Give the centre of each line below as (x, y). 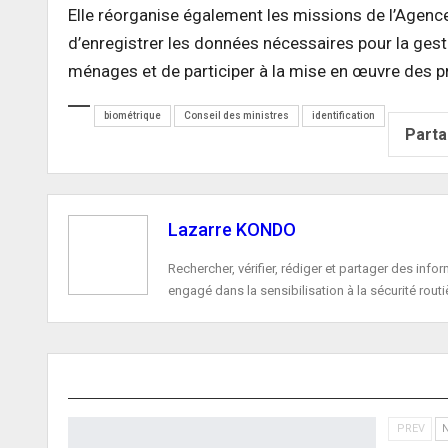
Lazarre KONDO (232, 230)
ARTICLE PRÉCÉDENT (141, 377)
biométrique (132, 116)
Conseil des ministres (236, 116)
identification (343, 116)
